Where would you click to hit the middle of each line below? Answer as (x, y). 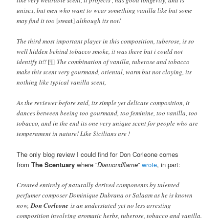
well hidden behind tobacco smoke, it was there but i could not (100, 51)
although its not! (98, 20)
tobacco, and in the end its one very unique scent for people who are (108, 123)
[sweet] (66, 20)
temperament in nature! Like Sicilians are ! (74, 133)
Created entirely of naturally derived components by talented (98, 185)
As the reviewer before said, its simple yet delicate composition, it (103, 102)
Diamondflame (118, 164)
